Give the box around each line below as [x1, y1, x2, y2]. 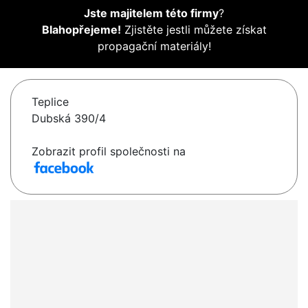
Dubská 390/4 [32, 111, 106, 126]
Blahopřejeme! [41, 23, 121, 37]
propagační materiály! [97, 39, 211, 54]
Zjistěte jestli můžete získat [120, 23, 267, 37]
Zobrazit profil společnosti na [32, 144, 186, 159]
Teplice [32, 95, 69, 109]
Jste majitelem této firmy [84, 6, 219, 21]
